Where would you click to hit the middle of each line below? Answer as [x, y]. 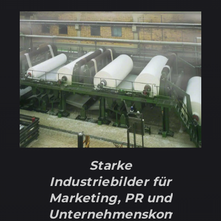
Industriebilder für [110, 182]
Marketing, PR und [110, 198]
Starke [110, 166]
